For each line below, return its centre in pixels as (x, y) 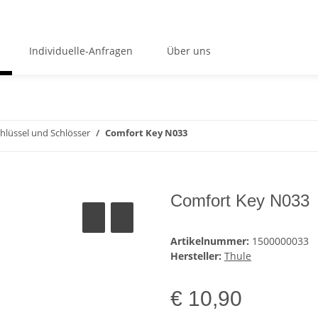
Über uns (188, 50)
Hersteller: (196, 256)
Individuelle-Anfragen (81, 50)
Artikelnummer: (211, 241)
